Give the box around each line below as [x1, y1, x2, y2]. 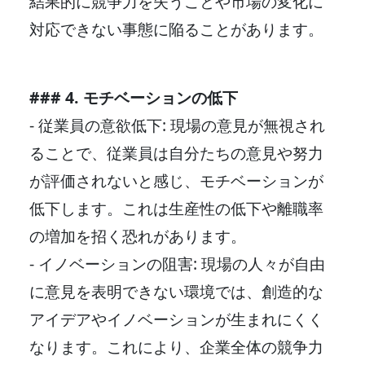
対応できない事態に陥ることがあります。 [29, 17, 323, 40]
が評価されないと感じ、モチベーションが [29, 169, 323, 191]
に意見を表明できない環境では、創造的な [29, 279, 323, 302]
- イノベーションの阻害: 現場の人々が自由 [29, 252, 325, 275]
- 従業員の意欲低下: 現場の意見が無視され [29, 113, 325, 136]
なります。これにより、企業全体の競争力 [29, 335, 323, 358]
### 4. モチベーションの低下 [29, 86, 238, 108]
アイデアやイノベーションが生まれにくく [29, 307, 323, 330]
